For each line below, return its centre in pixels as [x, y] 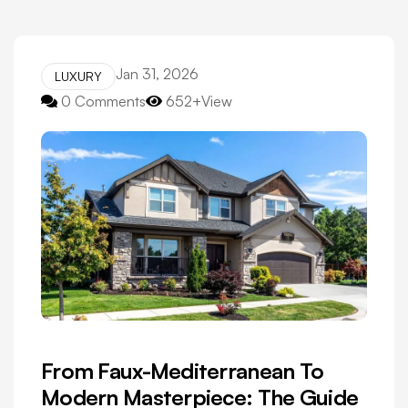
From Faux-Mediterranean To [183, 371]
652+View [199, 101]
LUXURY [78, 76]
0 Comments [103, 101]
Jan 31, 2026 [157, 74]
